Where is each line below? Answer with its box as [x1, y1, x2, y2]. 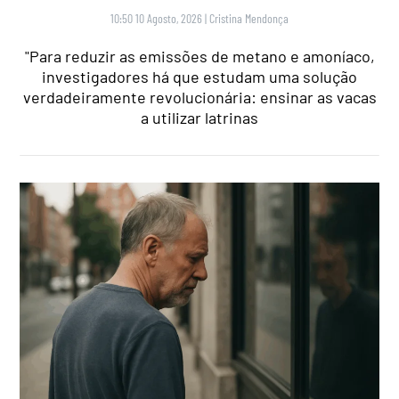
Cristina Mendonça [209, 11, 289, 27]
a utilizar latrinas [141, 108, 258, 128]
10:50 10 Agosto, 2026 [110, 11, 202, 27]
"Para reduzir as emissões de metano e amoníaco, [24, 46, 375, 67]
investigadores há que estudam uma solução [42, 67, 357, 87]
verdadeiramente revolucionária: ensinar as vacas [22, 87, 377, 108]
